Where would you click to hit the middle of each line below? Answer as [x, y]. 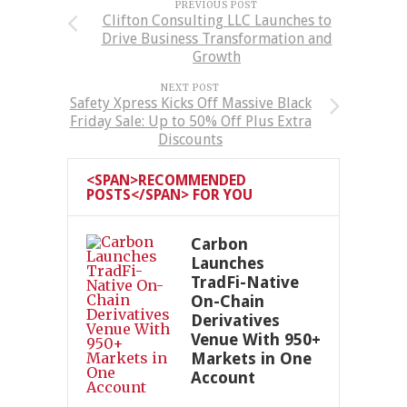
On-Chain [228, 301]
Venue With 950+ [256, 339]
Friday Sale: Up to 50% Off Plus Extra [190, 121]
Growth [217, 57]
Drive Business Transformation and [217, 39]
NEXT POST [190, 88]
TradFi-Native [245, 282]
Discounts [190, 139]
